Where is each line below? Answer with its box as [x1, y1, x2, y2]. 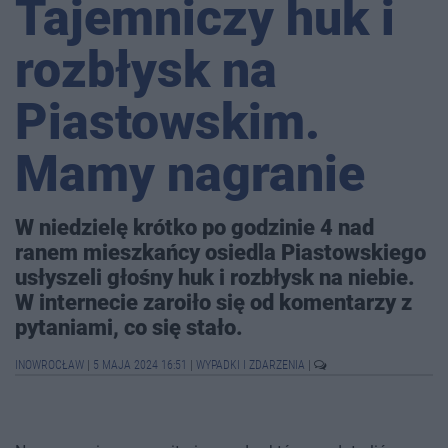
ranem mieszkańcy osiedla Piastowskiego [15, 239, 426, 266]
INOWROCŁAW [15, 358, 87, 373]
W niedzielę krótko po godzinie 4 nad [15, 214, 374, 241]
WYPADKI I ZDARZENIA [196, 358, 308, 373]
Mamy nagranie [15, 145, 365, 204]
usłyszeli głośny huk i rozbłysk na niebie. [15, 264, 415, 291]
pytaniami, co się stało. [15, 314, 243, 341]
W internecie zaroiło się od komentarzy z [15, 289, 412, 316]
